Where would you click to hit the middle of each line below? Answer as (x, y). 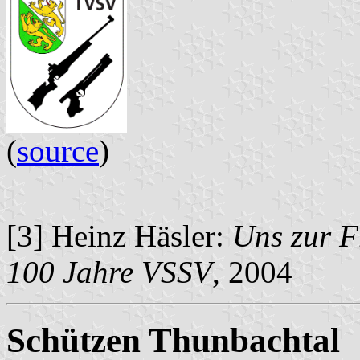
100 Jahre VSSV (109, 272)
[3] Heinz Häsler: (119, 235)
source (58, 150)
